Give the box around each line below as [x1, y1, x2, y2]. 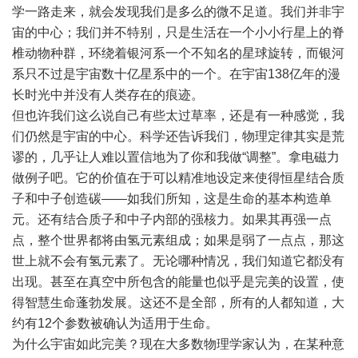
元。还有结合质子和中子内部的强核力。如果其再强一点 [12, 213, 332, 226]
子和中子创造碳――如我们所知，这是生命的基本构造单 [12, 192, 332, 205]
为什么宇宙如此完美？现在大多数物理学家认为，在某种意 [12, 337, 344, 351]
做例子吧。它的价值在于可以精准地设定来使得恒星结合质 [12, 171, 344, 185]
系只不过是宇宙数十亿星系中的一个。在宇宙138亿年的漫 [12, 67, 340, 81]
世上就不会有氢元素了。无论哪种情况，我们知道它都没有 [12, 254, 344, 268]
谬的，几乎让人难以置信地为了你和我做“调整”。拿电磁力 [12, 150, 340, 164]
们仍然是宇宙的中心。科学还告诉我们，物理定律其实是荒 [12, 129, 344, 143]
